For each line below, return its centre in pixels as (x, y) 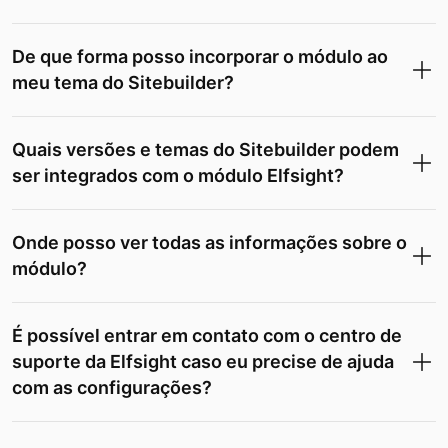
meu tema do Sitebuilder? (123, 82)
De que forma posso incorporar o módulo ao (200, 56)
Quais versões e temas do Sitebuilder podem (205, 149)
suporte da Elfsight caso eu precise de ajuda (203, 361)
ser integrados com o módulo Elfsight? (178, 175)
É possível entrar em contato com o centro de (207, 335)
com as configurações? (112, 387)
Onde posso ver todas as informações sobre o (209, 242)
